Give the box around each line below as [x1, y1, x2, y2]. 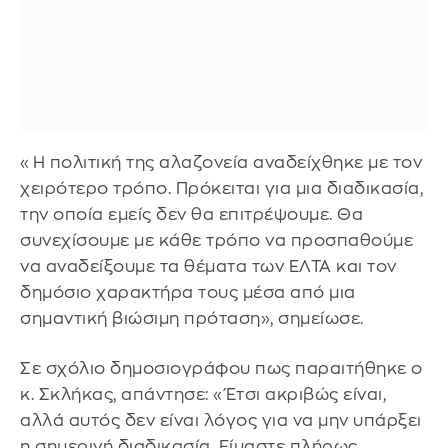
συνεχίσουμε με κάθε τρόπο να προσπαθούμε [20, 232, 413, 250]
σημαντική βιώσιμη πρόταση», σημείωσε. [20, 310, 368, 328]
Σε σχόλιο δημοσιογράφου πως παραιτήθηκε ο [20, 359, 423, 377]
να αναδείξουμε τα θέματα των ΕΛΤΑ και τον [20, 258, 397, 276]
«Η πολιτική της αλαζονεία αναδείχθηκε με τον [20, 154, 422, 172]
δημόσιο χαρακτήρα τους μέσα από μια [20, 284, 356, 302]
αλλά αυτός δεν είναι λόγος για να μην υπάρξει [20, 411, 422, 429]
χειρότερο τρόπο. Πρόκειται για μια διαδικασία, [20, 180, 423, 198]
